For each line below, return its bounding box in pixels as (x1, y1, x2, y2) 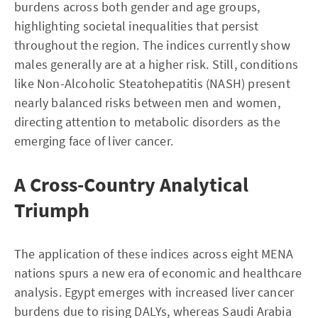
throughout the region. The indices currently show (14, 37, 290, 53)
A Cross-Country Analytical (14, 172, 248, 197)
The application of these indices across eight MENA (14, 246, 294, 262)
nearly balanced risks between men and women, (14, 94, 280, 111)
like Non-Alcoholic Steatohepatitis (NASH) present (14, 75, 290, 92)
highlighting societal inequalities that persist (14, 18, 259, 34)
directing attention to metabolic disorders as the (14, 114, 280, 130)
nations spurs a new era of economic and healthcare (14, 265, 302, 281)
